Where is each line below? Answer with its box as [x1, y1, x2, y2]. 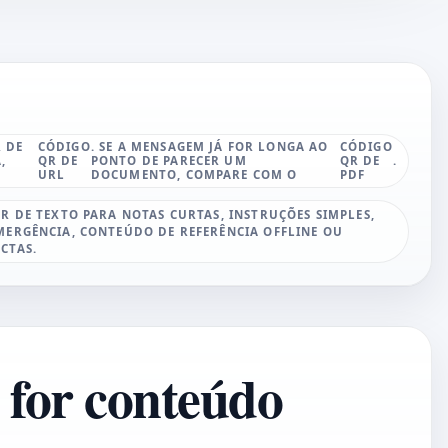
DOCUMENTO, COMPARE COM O [90, 167, 298, 183]
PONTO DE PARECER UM [90, 153, 247, 169]
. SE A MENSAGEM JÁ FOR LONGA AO [90, 139, 329, 155]
